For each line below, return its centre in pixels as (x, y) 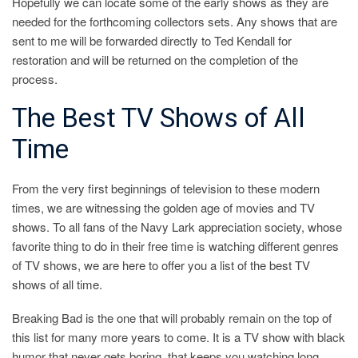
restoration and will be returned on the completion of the (155, 60)
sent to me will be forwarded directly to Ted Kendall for (152, 41)
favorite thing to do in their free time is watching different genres (175, 245)
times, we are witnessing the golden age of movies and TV (163, 207)
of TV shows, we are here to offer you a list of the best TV (161, 265)
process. (35, 79)
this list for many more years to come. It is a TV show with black (179, 336)
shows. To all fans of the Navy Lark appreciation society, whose (177, 226)
